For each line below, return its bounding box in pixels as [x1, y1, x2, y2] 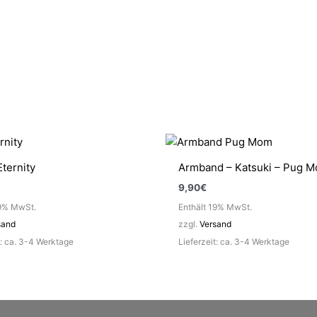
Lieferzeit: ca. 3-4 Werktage [178, 236, 289, 247]
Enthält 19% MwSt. [178, 201, 252, 212]
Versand [200, 218, 231, 229]
